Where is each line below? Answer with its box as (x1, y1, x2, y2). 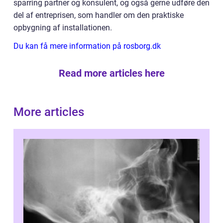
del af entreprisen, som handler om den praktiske (13, 10, 184, 20)
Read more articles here (58, 67, 165, 79)
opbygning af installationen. (13, 23, 112, 32)
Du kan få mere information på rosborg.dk (13, 41, 161, 51)
